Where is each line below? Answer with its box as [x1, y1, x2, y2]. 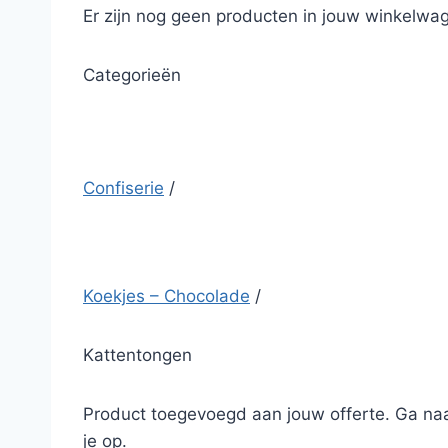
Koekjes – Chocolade [83, 286, 250, 306]
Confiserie [83, 178, 164, 198]
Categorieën [83, 65, 181, 85]
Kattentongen [83, 345, 192, 365]
